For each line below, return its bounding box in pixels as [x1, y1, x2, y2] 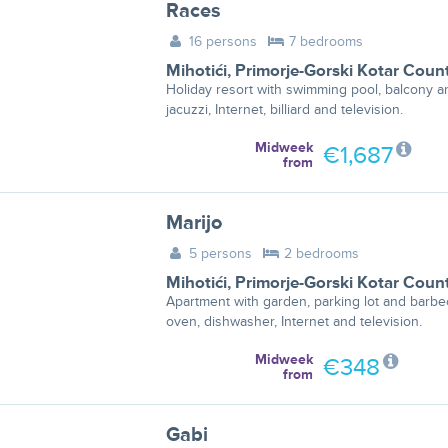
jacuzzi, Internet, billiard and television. [165, 101, 403, 118]
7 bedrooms [284, 33, 363, 50]
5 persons [185, 245, 253, 262]
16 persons [185, 33, 258, 50]
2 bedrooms [279, 245, 359, 262]
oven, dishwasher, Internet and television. [165, 313, 422, 330]
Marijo [165, 211, 222, 235]
